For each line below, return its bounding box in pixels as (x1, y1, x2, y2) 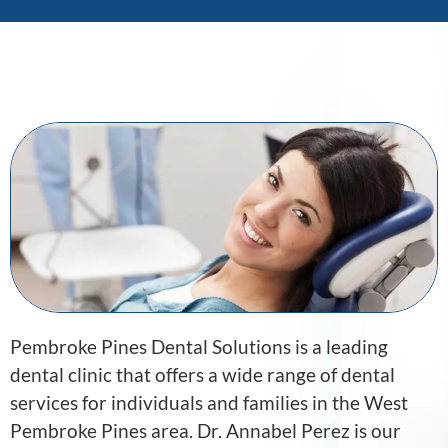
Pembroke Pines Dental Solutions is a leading (10, 335, 388, 359)
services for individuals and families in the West (10, 391, 408, 415)
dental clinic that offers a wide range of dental (10, 363, 395, 387)
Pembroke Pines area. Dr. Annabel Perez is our (10, 419, 401, 443)
